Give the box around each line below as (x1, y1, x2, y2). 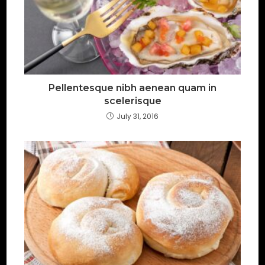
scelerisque (104, 95, 161, 107)
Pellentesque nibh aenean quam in (49, 82, 216, 94)
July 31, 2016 (117, 111, 159, 122)
